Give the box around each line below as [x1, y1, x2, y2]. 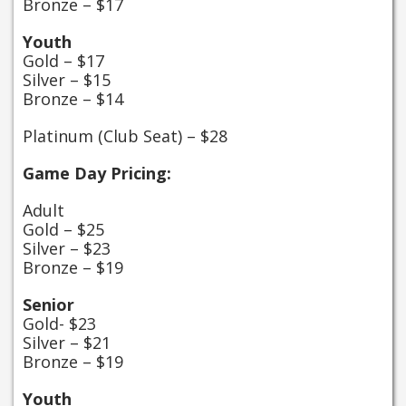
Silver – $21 [23, 332, 111, 354]
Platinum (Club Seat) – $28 [23, 125, 227, 148]
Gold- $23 [23, 313, 96, 335]
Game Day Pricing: [23, 162, 171, 185]
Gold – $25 [23, 218, 104, 241]
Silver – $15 [23, 69, 111, 92]
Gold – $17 [23, 50, 104, 72]
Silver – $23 [23, 237, 111, 260]
